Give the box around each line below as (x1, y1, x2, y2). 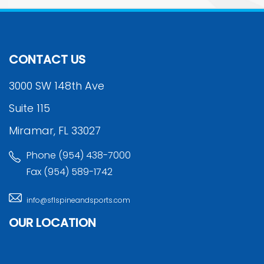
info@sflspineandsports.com (27, 194, 130, 205)
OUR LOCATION (9, 214, 96, 231)
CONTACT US (9, 51, 85, 68)
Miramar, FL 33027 (9, 123, 101, 138)
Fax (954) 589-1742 (27, 164, 113, 179)
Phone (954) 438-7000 (27, 148, 131, 162)
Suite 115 (9, 100, 50, 115)
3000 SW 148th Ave (9, 78, 104, 93)
